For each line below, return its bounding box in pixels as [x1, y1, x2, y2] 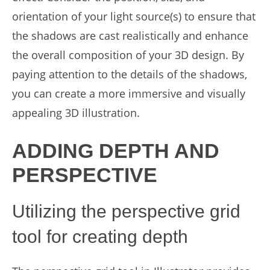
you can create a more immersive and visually [12, 86, 245, 101]
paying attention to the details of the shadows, [12, 67, 247, 81]
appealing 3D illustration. [12, 105, 140, 120]
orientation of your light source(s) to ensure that [12, 9, 256, 24]
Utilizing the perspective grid [12, 201, 240, 221]
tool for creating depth [12, 227, 188, 246]
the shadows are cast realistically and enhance [12, 28, 248, 43]
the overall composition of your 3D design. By [12, 48, 244, 62]
